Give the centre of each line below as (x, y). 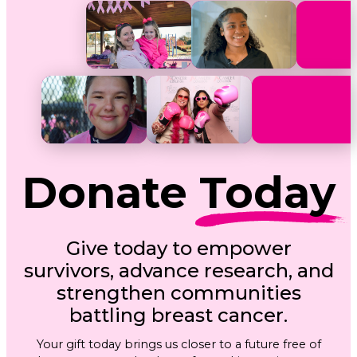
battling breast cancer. (178, 316)
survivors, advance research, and (178, 271)
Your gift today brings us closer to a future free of (178, 345)
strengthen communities (178, 293)
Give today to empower (178, 249)
